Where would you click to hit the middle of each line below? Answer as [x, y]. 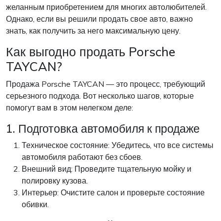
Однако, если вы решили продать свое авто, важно [99, 19]
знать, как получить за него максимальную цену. [93, 31]
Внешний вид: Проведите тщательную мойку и [107, 169]
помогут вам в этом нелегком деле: [70, 108]
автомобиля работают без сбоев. [82, 157]
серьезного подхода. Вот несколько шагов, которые [100, 96]
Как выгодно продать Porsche [91, 52]
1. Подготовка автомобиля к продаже [103, 128]
